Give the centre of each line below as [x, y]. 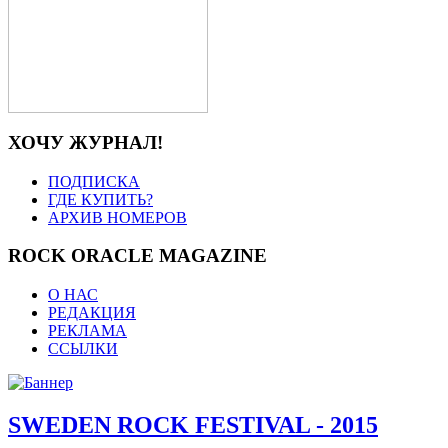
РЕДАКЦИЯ [92, 313]
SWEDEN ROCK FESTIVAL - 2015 [193, 425]
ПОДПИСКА [94, 181]
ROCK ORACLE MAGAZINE [137, 256]
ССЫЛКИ [83, 349]
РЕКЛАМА [87, 331]
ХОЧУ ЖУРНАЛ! [85, 142]
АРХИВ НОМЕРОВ [117, 217]
